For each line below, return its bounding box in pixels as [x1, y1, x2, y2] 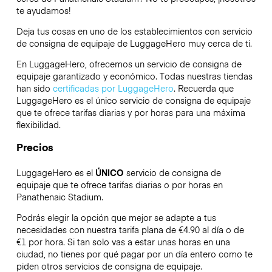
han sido [16, 82, 53, 95]
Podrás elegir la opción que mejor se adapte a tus [16, 211, 216, 223]
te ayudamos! [16, 4, 73, 16]
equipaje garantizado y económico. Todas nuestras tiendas [16, 70, 253, 83]
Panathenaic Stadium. [16, 190, 103, 203]
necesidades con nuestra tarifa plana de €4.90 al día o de [16, 223, 244, 236]
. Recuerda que [173, 82, 234, 95]
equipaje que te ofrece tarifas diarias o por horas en [16, 178, 223, 191]
